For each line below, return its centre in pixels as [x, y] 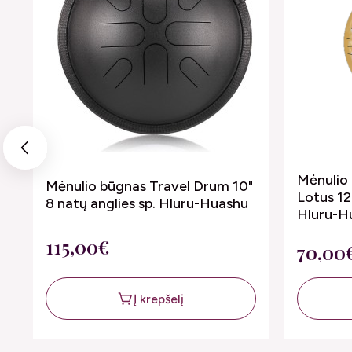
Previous [25, 152]
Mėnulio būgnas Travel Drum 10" [149, 186]
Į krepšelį [159, 299]
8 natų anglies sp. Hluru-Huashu [147, 203]
